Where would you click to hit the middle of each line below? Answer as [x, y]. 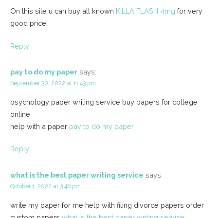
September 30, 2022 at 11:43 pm [53, 83]
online [20, 114]
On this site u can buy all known [63, 11]
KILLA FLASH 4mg [145, 11]
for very [189, 11]
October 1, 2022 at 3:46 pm [45, 186]
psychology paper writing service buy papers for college [104, 102]
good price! [29, 23]
